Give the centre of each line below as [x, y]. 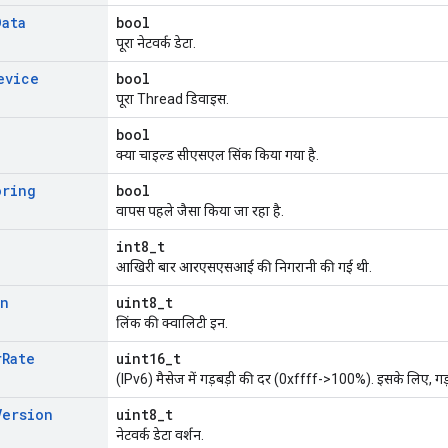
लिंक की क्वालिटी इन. [172, 323]
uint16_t [148, 359]
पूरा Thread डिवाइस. [172, 99]
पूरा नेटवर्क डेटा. [156, 43]
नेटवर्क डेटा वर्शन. [160, 435]
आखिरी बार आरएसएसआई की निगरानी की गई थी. [244, 267]
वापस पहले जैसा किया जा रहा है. [200, 211]
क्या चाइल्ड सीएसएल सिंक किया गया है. [217, 155]
